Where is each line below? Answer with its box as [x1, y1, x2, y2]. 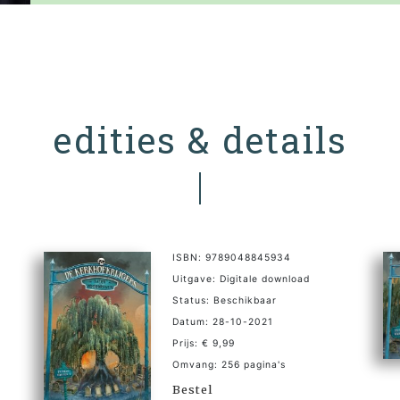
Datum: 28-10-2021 [172, 315, 273, 328]
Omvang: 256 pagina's [172, 358, 286, 371]
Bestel [172, 381, 212, 396]
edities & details [53, 115, 347, 163]
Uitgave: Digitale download [172, 272, 310, 285]
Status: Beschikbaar [172, 294, 277, 306]
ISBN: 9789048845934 [172, 251, 291, 263]
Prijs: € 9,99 [172, 337, 235, 349]
